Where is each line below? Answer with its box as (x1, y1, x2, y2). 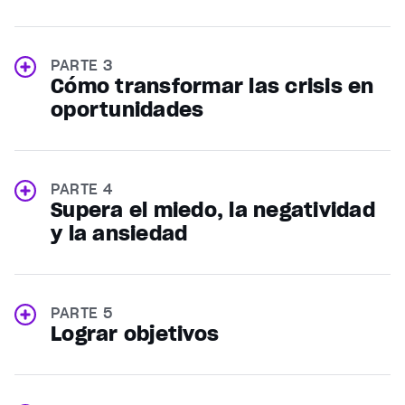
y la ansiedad (51, 221, 188, 247)
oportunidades (51, 97, 204, 123)
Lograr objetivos (51, 321, 219, 347)
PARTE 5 (51, 304, 113, 323)
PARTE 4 (51, 180, 113, 199)
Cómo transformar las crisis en (51, 73, 374, 99)
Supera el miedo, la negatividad (51, 197, 375, 223)
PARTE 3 (51, 56, 113, 75)
